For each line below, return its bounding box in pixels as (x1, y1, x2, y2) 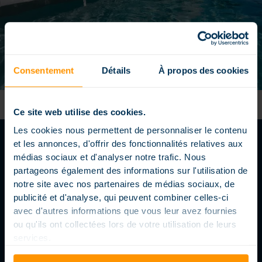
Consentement (13, 65, 74, 76)
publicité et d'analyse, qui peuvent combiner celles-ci (13, 192, 229, 202)
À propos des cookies (158, 65, 249, 76)
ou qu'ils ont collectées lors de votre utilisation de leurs (13, 219, 237, 229)
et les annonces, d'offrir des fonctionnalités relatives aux (13, 138, 243, 149)
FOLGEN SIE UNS (87, 170, 175, 184)
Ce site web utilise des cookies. (13, 107, 146, 118)
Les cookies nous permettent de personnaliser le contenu (13, 125, 247, 135)
